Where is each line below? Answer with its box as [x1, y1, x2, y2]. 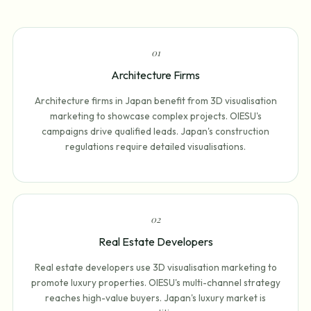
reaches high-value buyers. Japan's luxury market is [45, 292, 266, 305]
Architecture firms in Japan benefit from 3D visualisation [34, 94, 277, 108]
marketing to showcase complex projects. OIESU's [49, 110, 262, 123]
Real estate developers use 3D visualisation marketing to [34, 261, 277, 274]
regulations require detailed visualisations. [65, 140, 246, 153]
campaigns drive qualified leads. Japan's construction [42, 125, 269, 138]
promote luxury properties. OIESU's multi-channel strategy [31, 276, 280, 289]
